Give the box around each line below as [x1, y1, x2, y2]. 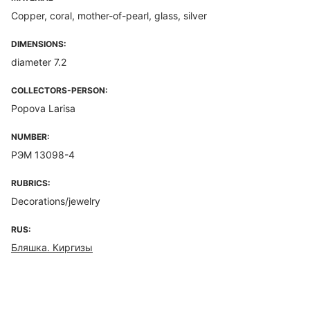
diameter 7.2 [11, 56, 66, 68]
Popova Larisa [11, 102, 75, 114]
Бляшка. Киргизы [11, 241, 93, 253]
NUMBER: [11, 131, 50, 142]
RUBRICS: [11, 178, 51, 188]
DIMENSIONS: [11, 39, 66, 49]
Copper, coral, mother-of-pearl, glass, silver [11, 10, 207, 21]
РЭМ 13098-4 [11, 149, 75, 161]
